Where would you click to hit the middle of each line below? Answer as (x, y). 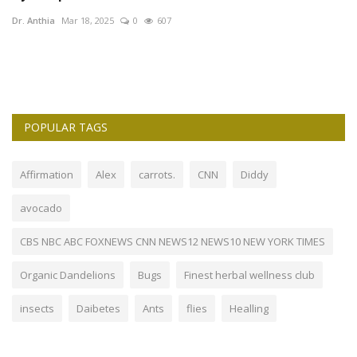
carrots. (157, 175)
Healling (249, 309)
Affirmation (47, 175)
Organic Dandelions (68, 275)
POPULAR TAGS (66, 127)
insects (37, 309)
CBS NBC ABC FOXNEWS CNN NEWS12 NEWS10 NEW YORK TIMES (173, 242)
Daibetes (98, 309)
